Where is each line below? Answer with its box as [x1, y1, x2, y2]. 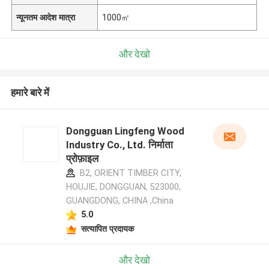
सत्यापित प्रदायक [80, 223, 134, 234]
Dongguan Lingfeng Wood [65, 125, 184, 138]
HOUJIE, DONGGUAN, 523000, [65, 182, 181, 192]
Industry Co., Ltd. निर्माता [65, 139, 173, 151]
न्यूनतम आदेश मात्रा [16, 12, 76, 22]
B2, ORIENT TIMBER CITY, [77, 168, 181, 178]
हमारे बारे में [10, 86, 49, 99]
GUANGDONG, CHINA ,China [65, 196, 174, 206]
